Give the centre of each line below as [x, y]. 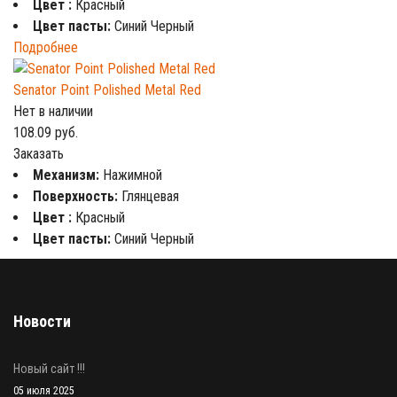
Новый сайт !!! [49, 369]
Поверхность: [77, 196]
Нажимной [132, 175]
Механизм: [68, 175]
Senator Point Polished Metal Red [107, 90]
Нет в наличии [53, 111]
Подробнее [46, 47]
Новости [42, 321]
